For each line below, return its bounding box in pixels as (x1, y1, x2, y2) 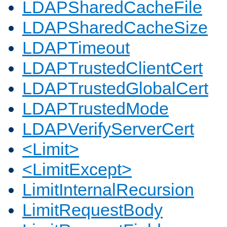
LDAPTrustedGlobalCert (22, 79, 208, 98)
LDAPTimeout (22, 38, 130, 58)
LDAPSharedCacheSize (22, 18, 208, 37)
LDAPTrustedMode (22, 99, 169, 119)
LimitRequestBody (22, 200, 163, 220)
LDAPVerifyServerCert (22, 119, 194, 139)
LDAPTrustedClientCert (22, 58, 203, 78)
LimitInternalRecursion (22, 180, 194, 200)
